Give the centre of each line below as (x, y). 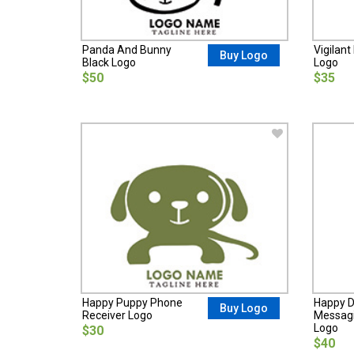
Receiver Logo (117, 315)
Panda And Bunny (127, 49)
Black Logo (109, 62)
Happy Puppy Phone (132, 302)
